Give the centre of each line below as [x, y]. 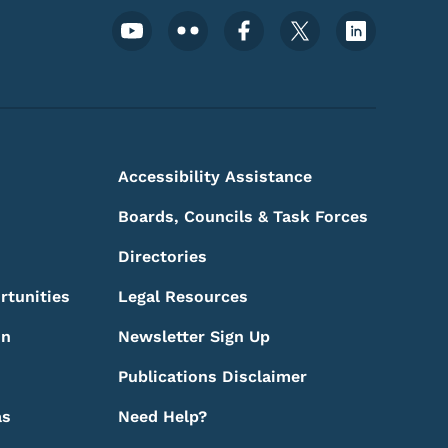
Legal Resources [182, 296]
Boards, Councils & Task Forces [242, 216]
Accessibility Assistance [214, 176]
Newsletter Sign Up [193, 336]
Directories [162, 256]
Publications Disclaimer [212, 376]
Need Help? [162, 416]
